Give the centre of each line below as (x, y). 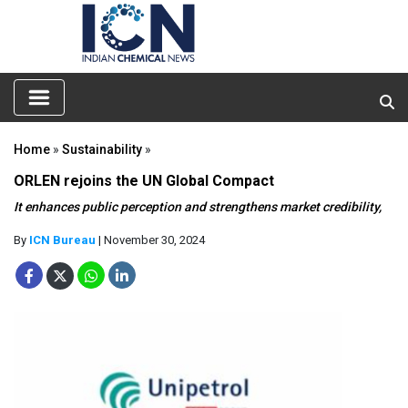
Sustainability (102, 149)
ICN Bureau (62, 240)
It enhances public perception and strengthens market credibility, (198, 206)
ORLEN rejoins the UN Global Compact (144, 180)
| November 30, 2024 (150, 240)
